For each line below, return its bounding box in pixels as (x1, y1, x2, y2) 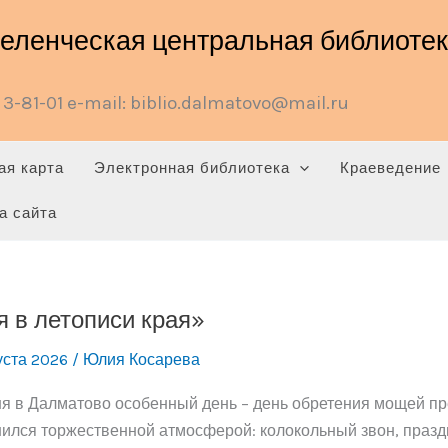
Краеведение (339, 159, 441, 177)
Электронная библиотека (94, 159, 291, 177)
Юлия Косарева (83, 350, 200, 370)
